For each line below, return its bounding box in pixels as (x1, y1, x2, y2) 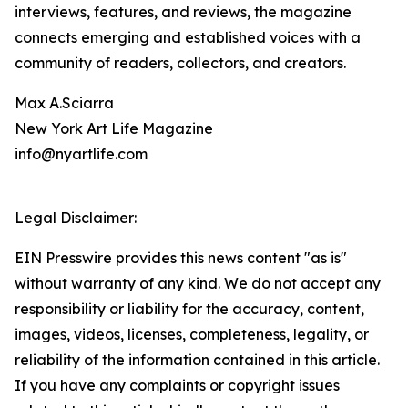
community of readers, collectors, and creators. (15, 54, 346, 73)
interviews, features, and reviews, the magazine (15, 3, 352, 22)
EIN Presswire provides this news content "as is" (15, 249, 347, 268)
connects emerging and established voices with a (15, 28, 361, 47)
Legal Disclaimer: (15, 209, 137, 228)
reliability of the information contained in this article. (15, 351, 380, 370)
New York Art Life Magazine (15, 119, 213, 138)
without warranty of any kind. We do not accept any (15, 274, 381, 293)
